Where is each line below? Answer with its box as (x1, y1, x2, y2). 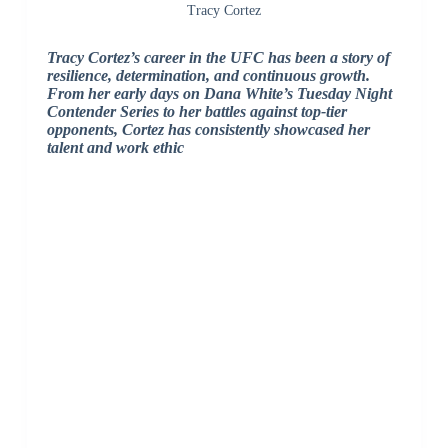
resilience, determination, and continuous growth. (46, 67, 370, 85)
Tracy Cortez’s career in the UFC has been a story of (46, 49, 390, 67)
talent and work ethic (46, 139, 184, 157)
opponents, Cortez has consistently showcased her (46, 121, 370, 139)
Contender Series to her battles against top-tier (46, 103, 347, 121)
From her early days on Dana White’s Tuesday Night (46, 85, 392, 103)
